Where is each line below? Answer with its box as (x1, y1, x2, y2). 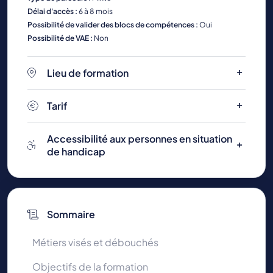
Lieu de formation (47, 66, 129, 79)
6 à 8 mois (79, 6, 113, 16)
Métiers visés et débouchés (32, 235, 158, 249)
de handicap (47, 144, 105, 158)
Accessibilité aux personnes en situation (47, 132, 232, 145)
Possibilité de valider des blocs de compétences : (27, 19, 199, 29)
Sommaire (47, 207, 95, 221)
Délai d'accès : (27, 6, 79, 16)
